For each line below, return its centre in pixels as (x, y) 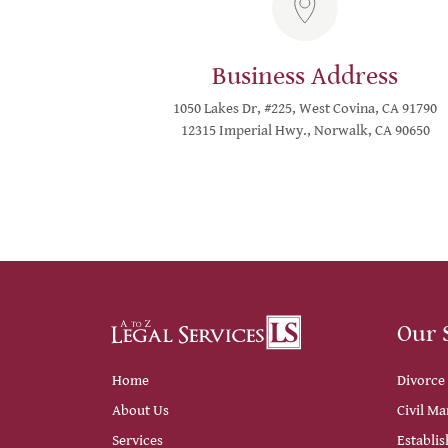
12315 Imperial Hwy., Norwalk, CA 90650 (305, 130)
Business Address (305, 75)
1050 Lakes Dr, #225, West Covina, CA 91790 (305, 108)
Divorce (421, 380)
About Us (140, 410)
